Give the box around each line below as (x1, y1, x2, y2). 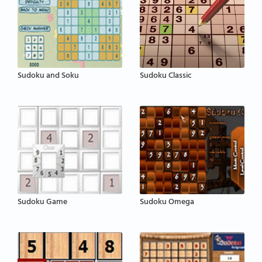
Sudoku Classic (140, 68, 192, 84)
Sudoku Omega (140, 195, 194, 211)
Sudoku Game (18, 195, 67, 211)
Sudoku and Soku (18, 68, 79, 84)
